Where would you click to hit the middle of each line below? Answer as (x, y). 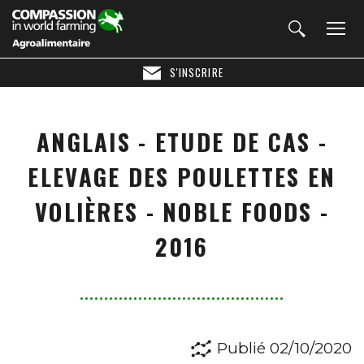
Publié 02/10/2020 (284, 348)
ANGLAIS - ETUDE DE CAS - (182, 141)
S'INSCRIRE (197, 72)
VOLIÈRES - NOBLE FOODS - (182, 211)
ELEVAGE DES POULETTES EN (182, 176)
